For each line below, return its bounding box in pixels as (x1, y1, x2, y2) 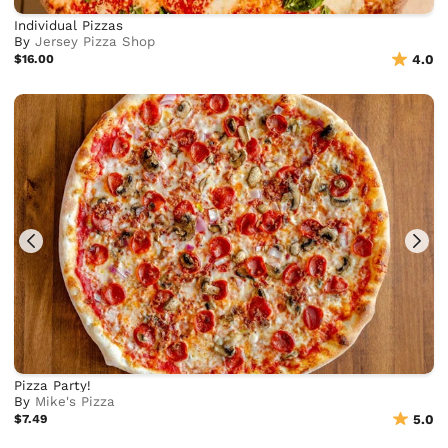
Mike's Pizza (35, 393, 116, 409)
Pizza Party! (14, 377, 92, 393)
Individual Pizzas (14, 17, 124, 33)
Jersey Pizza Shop (35, 33, 156, 49)
